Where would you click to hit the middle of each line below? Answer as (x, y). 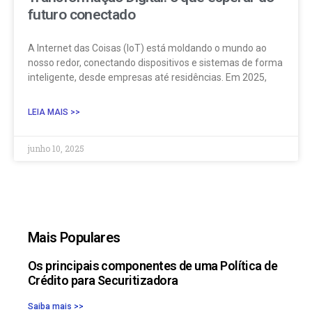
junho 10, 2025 (56, 148)
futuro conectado (81, 14)
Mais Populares (74, 237)
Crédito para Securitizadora (103, 280)
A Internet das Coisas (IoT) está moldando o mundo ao (147, 48)
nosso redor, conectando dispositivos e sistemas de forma (155, 62)
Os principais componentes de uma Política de (153, 265)
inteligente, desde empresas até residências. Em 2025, (147, 77)
